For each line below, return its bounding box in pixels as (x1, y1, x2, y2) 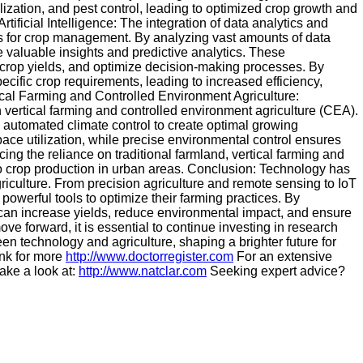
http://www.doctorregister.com (66, 250, 233, 263)
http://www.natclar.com (79, 264, 207, 278)
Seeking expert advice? (207, 264, 345, 278)
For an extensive (233, 250, 332, 263)
